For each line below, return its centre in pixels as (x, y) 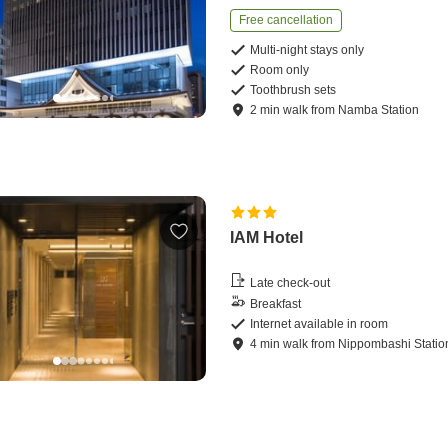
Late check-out (290, 282)
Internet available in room (319, 324)
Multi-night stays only (307, 50)
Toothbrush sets (293, 90)
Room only (280, 70)
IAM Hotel (267, 238)
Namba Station (379, 110)
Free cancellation (286, 20)
